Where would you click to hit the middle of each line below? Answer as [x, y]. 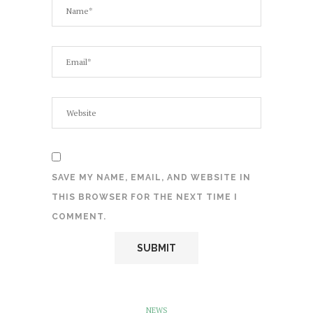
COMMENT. [79, 217]
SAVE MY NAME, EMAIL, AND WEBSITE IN [151, 178]
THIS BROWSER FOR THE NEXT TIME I [145, 197]
